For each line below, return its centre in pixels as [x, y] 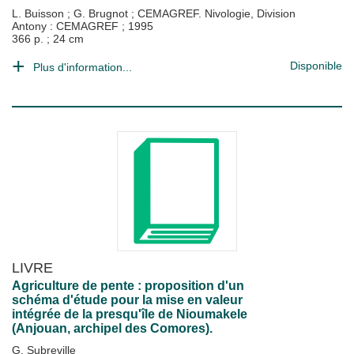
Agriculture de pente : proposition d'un [128, 286]
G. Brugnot [102, 13]
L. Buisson [40, 13]
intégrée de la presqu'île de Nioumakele [130, 314]
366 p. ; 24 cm [48, 39]
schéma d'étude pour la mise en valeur [127, 300]
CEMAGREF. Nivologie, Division [217, 13]
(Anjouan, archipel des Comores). [112, 328]
